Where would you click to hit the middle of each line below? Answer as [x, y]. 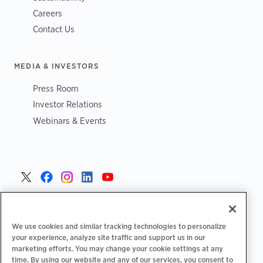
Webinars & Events [70, 120]
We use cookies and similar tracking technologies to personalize [119, 226]
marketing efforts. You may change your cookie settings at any [117, 248]
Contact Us [54, 29]
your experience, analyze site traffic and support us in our [109, 237]
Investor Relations [68, 104]
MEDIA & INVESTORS [57, 65]
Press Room [56, 88]
